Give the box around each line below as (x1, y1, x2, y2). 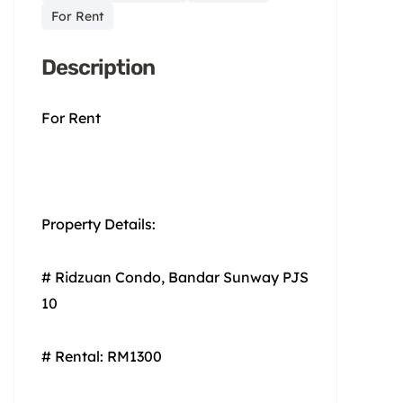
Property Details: (41, 214, 156, 233)
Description (41, 54, 155, 80)
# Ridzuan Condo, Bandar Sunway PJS (41, 267, 309, 286)
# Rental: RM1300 (41, 346, 162, 365)
